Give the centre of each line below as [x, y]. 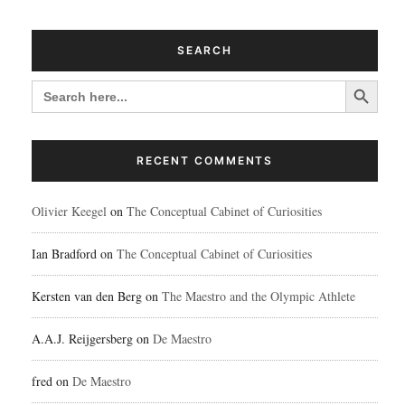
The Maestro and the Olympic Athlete [259, 296]
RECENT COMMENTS [205, 160]
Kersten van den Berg [87, 296]
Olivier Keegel [69, 211]
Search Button [364, 79]
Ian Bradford [64, 254]
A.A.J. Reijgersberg [82, 339]
